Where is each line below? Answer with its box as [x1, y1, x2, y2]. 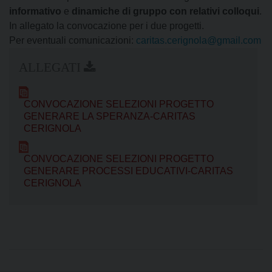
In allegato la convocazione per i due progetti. [9, 21, 204, 32]
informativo [9, 6, 61, 17]
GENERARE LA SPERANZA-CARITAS [24, 111, 195, 122]
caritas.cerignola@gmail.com [136, 35, 261, 46]
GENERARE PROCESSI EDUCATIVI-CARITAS [24, 166, 233, 177]
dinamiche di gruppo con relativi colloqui [72, 6, 259, 17]
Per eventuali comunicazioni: [9, 35, 136, 46]
